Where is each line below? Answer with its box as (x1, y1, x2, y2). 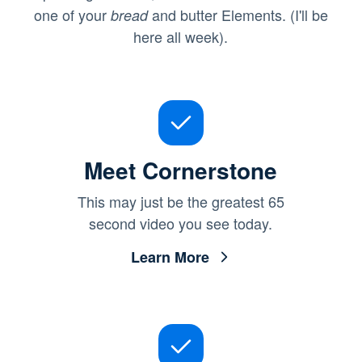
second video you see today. (89, 212, 273, 234)
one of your (33, 3, 111, 25)
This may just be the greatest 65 (77, 190, 284, 212)
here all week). (133, 25, 229, 47)
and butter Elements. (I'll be (147, 3, 328, 25)
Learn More (130, 246, 209, 267)
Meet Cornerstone (84, 153, 278, 187)
